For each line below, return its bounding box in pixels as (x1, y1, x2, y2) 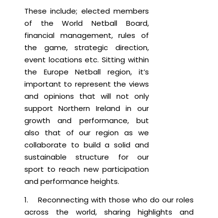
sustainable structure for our (24, 152, 149, 163)
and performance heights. (24, 176, 119, 187)
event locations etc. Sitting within (24, 54, 149, 65)
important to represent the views (24, 79, 149, 90)
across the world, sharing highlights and (24, 206, 194, 217)
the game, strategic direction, (24, 42, 149, 53)
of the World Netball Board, (24, 18, 149, 29)
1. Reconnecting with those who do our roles (24, 194, 194, 205)
